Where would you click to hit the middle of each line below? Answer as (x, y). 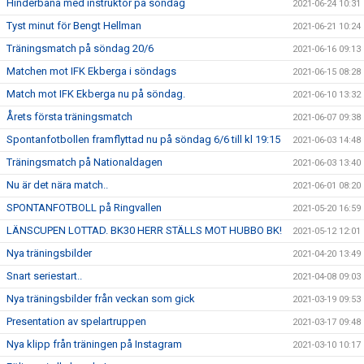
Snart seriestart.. (44, 275)
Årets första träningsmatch (69, 116)
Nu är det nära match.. (57, 184)
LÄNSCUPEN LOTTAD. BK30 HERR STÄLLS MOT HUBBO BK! (144, 230)
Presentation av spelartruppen (76, 321)
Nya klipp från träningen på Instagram (94, 344)
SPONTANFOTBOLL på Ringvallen (84, 207)
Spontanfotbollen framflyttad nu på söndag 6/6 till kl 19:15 (143, 139)
